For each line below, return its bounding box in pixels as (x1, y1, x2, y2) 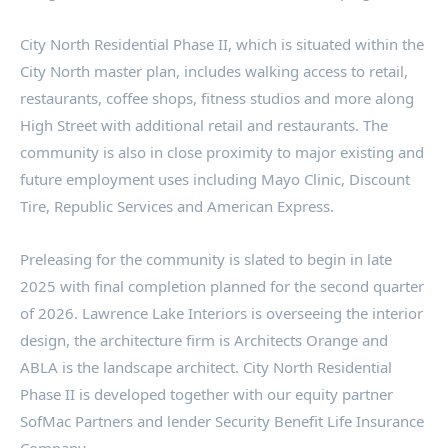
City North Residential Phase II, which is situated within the (20, 33, 424, 54)
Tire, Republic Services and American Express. (20, 195, 334, 216)
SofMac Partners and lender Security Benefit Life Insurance (20, 410, 424, 431)
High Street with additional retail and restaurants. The (20, 114, 388, 135)
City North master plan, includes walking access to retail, (20, 60, 408, 81)
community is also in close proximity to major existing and (20, 141, 424, 162)
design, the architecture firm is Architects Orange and (20, 329, 388, 350)
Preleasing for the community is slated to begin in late (20, 248, 392, 269)
